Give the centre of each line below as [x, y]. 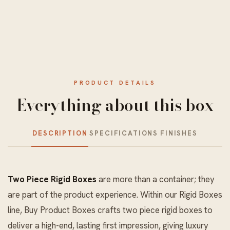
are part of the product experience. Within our [93, 194]
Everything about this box [115, 105]
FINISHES [179, 133]
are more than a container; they [156, 179]
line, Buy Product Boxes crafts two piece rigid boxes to [110, 210]
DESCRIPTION [60, 133]
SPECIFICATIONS [124, 133]
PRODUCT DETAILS [115, 82]
